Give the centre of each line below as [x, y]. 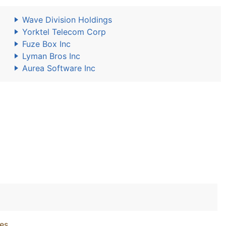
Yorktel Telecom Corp [64, 32]
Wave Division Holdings [67, 20]
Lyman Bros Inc [51, 56]
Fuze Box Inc [46, 44]
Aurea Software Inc [59, 68]
